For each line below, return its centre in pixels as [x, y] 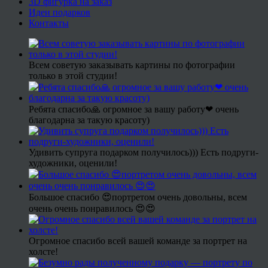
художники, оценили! [73, 163]
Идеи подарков [60, 13]
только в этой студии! [73, 76]
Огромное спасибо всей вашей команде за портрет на [138, 241]
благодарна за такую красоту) [89, 120]
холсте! [43, 252]
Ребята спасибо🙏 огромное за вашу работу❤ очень [134, 109]
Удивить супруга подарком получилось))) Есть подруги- [144, 153]
